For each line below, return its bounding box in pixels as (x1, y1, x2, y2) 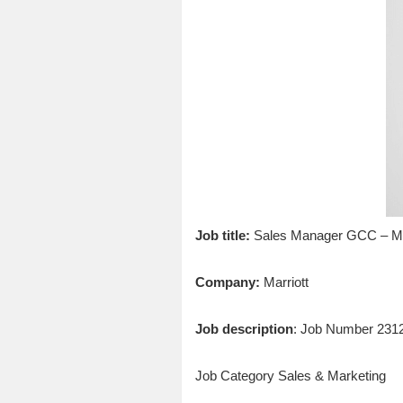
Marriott (259, 273, 309, 290)
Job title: (194, 227, 250, 243)
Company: (194, 273, 260, 290)
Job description (194, 320, 293, 336)
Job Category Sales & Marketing (194, 367, 386, 383)
